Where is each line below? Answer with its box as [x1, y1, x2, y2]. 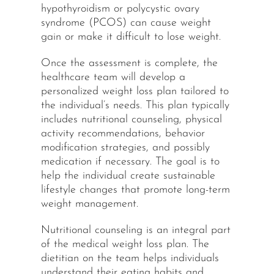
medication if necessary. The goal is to [40, 156, 220, 168]
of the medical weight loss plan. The [40, 239, 209, 251]
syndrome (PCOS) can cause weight [40, 17, 211, 29]
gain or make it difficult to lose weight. [40, 31, 221, 43]
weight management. [40, 198, 138, 210]
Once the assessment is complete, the [40, 57, 218, 70]
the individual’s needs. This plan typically [40, 100, 229, 112]
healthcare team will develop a [40, 72, 185, 84]
